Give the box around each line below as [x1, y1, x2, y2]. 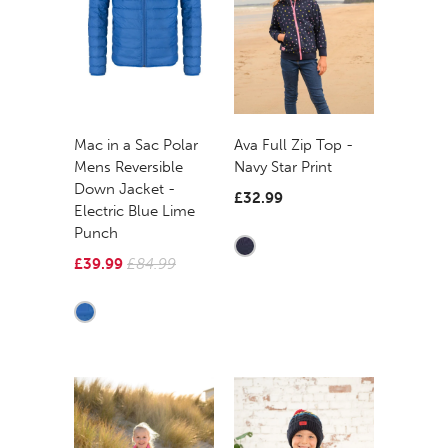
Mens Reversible [74, 157, 183, 176]
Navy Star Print [234, 157, 332, 176]
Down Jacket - [74, 179, 175, 198]
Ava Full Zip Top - [234, 135, 353, 154]
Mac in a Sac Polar [74, 135, 198, 154]
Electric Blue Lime [74, 201, 195, 220]
